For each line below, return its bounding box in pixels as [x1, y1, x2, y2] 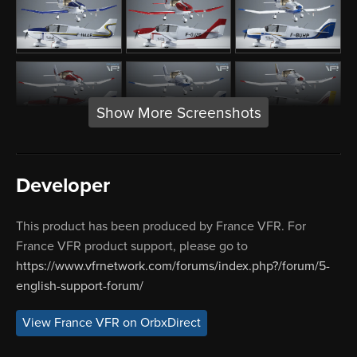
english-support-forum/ [16, 277, 143, 294]
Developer [16, 173, 110, 198]
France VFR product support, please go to [16, 237, 248, 254]
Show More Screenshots [96, 103, 261, 122]
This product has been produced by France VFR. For [16, 218, 306, 234]
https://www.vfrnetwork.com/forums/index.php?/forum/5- [16, 257, 330, 274]
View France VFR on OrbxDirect [22, 315, 201, 331]
